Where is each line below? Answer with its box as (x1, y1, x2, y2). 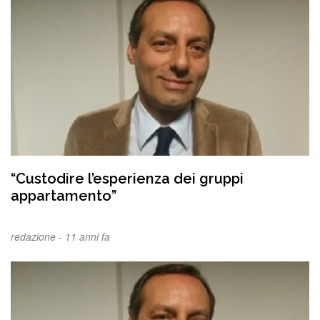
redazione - (11, 229, 65, 244)
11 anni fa (65, 229, 110, 244)
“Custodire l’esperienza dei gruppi (11, 170, 244, 188)
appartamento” (11, 187, 116, 205)
